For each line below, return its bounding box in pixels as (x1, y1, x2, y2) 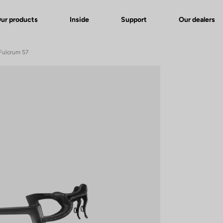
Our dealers (179, 15, 215, 24)
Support (121, 15, 147, 24)
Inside (70, 15, 89, 24)
